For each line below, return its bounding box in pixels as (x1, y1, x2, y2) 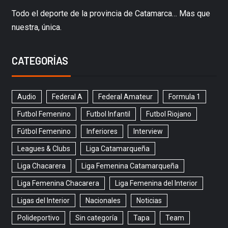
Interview (133, 127, 163, 136)
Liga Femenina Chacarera (17, 179, 99, 188)
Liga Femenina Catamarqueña (81, 162, 179, 170)
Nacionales (85, 196, 121, 205)
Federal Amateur (98, 93, 153, 101)
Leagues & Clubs (17, 145, 70, 153)
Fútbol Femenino (17, 127, 71, 136)
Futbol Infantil (86, 110, 130, 119)
